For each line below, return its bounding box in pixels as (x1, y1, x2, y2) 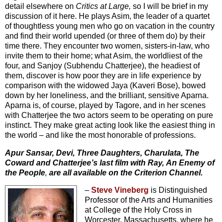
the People (5, 168, 45, 177)
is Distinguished (148, 186, 207, 195)
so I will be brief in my (133, 1, 208, 10)
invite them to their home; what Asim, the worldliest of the (5, 51, 203, 60)
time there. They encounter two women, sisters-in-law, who (5, 41, 210, 50)
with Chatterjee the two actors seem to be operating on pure (5, 111, 213, 119)
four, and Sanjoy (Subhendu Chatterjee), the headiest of (5, 61, 200, 70)
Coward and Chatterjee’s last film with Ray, (5, 158, 164, 167)
